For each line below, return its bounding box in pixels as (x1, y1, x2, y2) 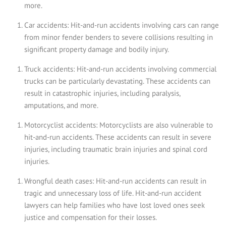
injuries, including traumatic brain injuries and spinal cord (24, 144, 207, 154)
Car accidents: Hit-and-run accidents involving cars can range (24, 20, 219, 30)
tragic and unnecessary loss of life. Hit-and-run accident (24, 188, 201, 198)
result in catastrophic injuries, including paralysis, (24, 88, 180, 98)
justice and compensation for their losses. (24, 212, 156, 222)
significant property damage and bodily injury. (24, 44, 168, 54)
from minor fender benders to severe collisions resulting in (24, 32, 213, 42)
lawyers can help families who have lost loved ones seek (24, 200, 205, 210)
